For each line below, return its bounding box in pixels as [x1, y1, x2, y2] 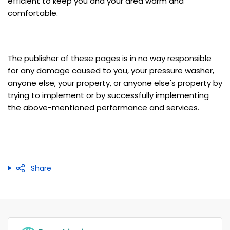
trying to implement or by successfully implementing [8, 89, 209, 101]
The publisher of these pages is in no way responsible [8, 52, 212, 64]
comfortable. [8, 7, 58, 18]
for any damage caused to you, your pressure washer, [8, 65, 214, 76]
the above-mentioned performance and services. [8, 102, 199, 113]
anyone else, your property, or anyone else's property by [8, 77, 222, 88]
